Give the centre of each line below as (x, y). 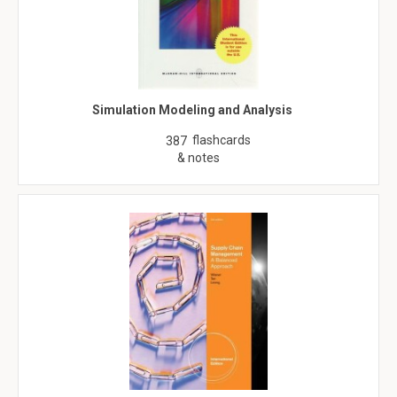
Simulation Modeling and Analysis (192, 110)
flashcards (222, 140)
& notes (198, 158)
